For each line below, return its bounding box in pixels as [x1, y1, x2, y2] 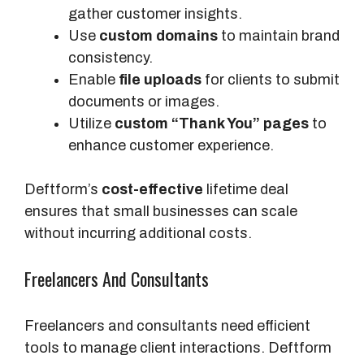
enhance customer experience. [68, 137, 274, 154]
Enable [68, 71, 119, 89]
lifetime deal [203, 181, 288, 198]
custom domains [99, 28, 218, 45]
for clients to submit [201, 71, 340, 89]
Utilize [68, 115, 115, 132]
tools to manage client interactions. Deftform [24, 340, 331, 357]
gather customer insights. [68, 6, 242, 23]
